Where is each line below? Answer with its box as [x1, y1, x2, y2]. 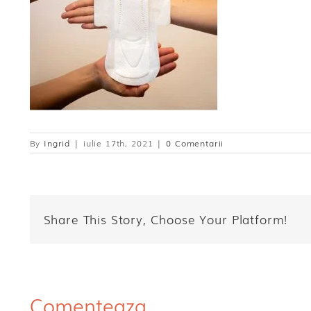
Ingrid [44, 137, 71, 150]
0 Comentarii [166, 137, 224, 150]
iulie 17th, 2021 [83, 137, 153, 150]
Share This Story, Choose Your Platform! [43, 210, 288, 228]
